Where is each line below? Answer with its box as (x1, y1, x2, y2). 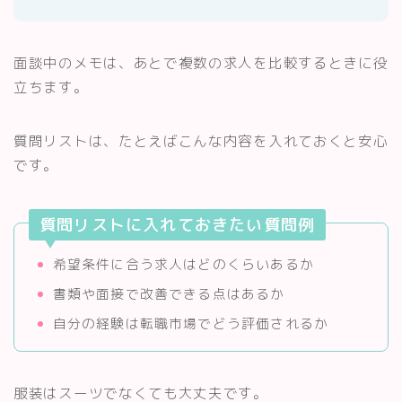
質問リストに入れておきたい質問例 (39, 213, 316, 236)
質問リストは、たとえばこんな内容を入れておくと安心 (13, 131, 389, 151)
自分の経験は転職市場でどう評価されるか (52, 314, 329, 333)
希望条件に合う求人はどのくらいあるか (52, 255, 315, 274)
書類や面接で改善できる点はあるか (52, 284, 285, 303)
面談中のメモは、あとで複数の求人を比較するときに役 (13, 53, 389, 73)
